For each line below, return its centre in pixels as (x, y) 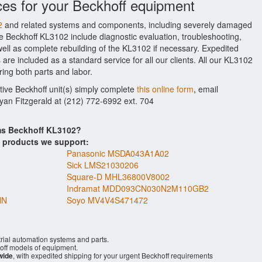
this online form (165, 89)
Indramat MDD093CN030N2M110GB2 (138, 188)
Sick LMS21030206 (103, 165)
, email (206, 89)
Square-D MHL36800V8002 (118, 177)
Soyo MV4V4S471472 (107, 200)
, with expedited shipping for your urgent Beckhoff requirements (113, 255)
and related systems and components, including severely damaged (127, 25)
